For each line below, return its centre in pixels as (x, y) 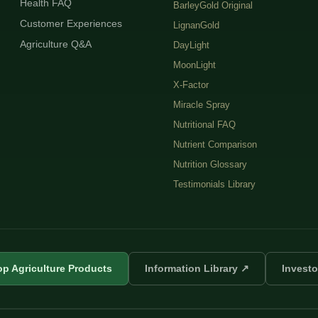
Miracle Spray (201, 104)
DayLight (191, 45)
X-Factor (191, 84)
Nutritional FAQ (204, 124)
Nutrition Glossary (210, 164)
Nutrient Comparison (215, 144)
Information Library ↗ (197, 268)
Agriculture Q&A (56, 44)
